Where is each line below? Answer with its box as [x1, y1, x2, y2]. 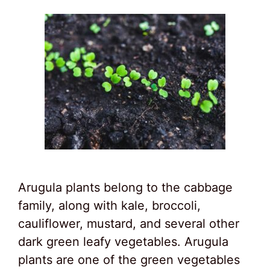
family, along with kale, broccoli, [18, 198, 201, 213]
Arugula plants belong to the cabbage [18, 180, 233, 195]
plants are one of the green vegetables [18, 253, 240, 267]
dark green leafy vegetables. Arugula [18, 234, 228, 249]
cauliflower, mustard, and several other [18, 216, 239, 231]
